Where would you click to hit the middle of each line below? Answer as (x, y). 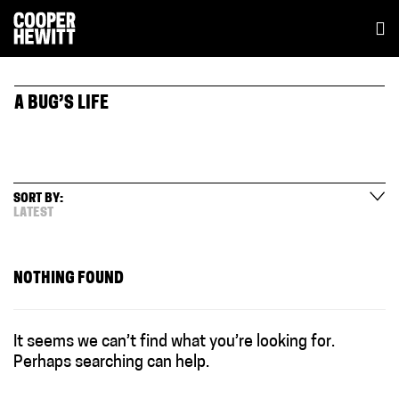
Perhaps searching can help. (111, 362)
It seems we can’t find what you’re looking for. (174, 342)
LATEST (33, 213)
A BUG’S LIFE (61, 104)
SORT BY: (38, 199)
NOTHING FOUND (69, 279)
